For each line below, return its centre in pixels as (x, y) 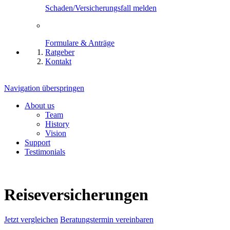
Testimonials (45, 152)
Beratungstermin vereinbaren (107, 220)
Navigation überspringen (44, 88)
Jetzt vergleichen (31, 220)
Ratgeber (60, 52)
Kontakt (58, 62)
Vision (56, 133)
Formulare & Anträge (80, 43)
